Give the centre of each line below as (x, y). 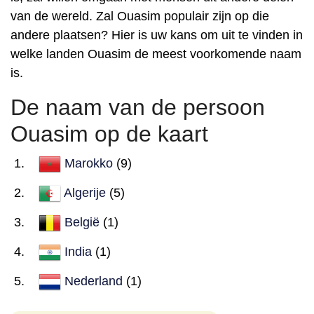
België (82, 222)
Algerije (85, 192)
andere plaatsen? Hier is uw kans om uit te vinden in (157, 35)
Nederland (94, 281)
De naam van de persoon (138, 107)
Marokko (89, 163)
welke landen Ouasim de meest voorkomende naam (156, 54)
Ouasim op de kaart (109, 134)
